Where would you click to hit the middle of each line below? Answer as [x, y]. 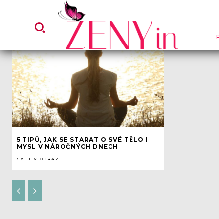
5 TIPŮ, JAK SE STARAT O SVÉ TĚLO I [82, 139]
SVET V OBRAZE [40, 159]
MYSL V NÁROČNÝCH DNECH [67, 146]
